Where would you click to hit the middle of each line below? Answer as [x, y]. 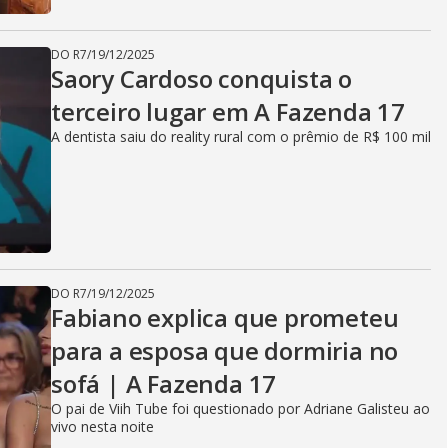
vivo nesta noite [102, 426]
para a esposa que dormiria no [225, 350]
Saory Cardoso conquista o [201, 78]
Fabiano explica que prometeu [225, 317]
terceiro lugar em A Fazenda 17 [228, 111]
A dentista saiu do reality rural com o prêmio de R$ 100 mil [241, 136]
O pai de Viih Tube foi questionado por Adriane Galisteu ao [240, 408]
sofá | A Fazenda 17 [164, 383]
